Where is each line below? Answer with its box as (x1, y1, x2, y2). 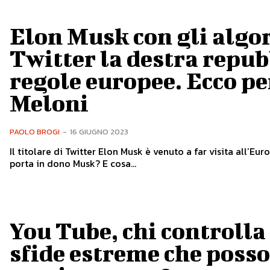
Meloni (9, 90, 89, 117)
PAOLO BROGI (9, 126, 60, 138)
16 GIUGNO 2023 (69, 126, 128, 138)
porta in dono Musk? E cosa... (9, 156, 136, 171)
